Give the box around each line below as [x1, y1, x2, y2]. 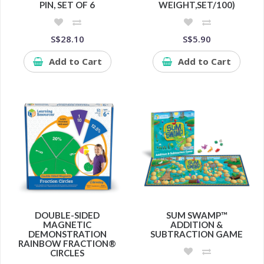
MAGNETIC [43, 219, 92, 230]
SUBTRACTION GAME [150, 229, 243, 240]
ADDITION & [170, 219, 223, 230]
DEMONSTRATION [28, 229, 107, 240]
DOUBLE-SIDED [35, 210, 100, 221]
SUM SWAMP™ [166, 210, 227, 221]
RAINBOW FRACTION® [18, 238, 117, 249]
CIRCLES [50, 247, 85, 259]
